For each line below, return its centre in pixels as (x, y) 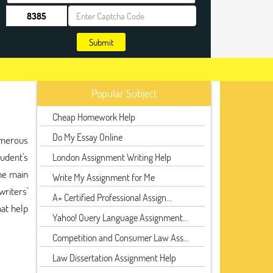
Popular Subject (124, 93)
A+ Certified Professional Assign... (112, 197)
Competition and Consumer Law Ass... (121, 237)
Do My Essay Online (87, 137)
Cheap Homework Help (94, 117)
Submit (101, 42)
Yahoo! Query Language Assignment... (120, 217)
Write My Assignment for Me (104, 177)
